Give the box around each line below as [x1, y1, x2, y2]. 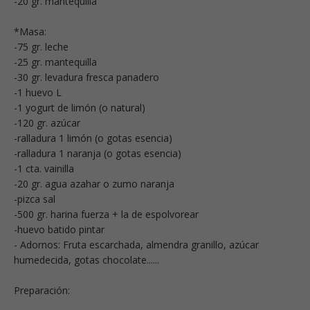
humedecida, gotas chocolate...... [14, 253, 159, 266]
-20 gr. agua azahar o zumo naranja [14, 176, 174, 190]
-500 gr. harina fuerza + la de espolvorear [14, 207, 199, 221]
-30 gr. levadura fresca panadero [14, 70, 159, 84]
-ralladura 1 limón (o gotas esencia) [14, 131, 172, 145]
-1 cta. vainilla [14, 161, 74, 175]
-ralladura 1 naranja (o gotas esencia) [14, 146, 181, 160]
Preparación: [14, 283, 70, 297]
